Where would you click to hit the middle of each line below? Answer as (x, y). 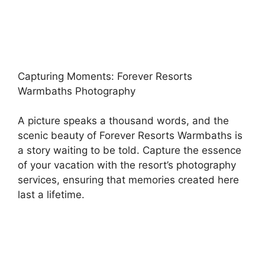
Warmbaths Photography (77, 91)
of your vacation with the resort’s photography (127, 165)
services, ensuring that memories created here (128, 180)
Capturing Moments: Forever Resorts (105, 76)
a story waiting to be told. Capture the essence (130, 150)
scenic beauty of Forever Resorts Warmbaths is (130, 135)
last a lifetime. (51, 195)
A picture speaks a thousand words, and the (123, 121)
